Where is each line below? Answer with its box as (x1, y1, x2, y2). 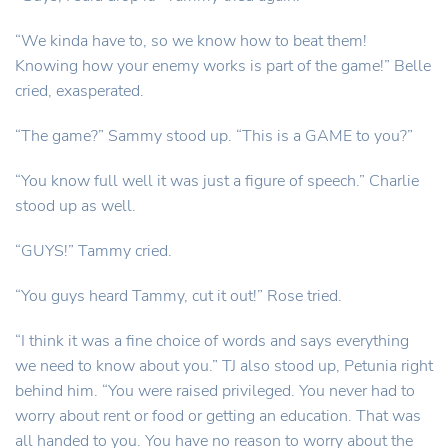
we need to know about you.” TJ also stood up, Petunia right (15, 355, 433, 377)
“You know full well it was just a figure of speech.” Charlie (15, 170, 419, 192)
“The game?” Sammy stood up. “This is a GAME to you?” (15, 125, 413, 147)
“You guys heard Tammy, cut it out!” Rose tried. (15, 285, 342, 307)
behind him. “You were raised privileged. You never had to (15, 380, 415, 402)
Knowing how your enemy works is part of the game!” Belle (15, 55, 431, 77)
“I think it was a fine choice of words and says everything (15, 330, 409, 352)
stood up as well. (15, 195, 136, 217)
